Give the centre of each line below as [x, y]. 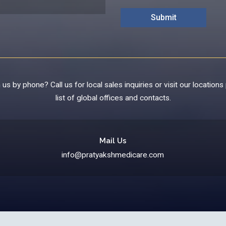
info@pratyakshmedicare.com [113, 155]
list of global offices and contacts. [113, 98]
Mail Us [113, 141]
